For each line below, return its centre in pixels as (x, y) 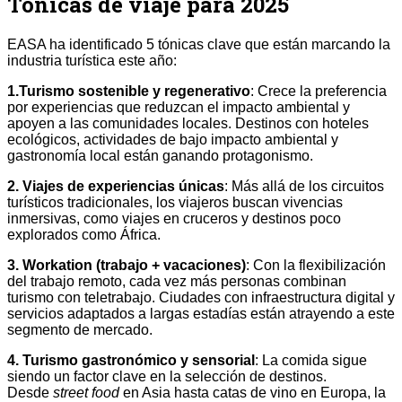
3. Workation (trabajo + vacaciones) (127, 266)
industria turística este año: (92, 61)
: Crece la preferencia (319, 92)
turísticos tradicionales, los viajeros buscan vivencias (175, 203)
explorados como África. (84, 235)
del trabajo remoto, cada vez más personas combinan (177, 282)
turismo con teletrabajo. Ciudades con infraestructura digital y (201, 298)
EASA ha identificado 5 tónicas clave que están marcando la (199, 45)
